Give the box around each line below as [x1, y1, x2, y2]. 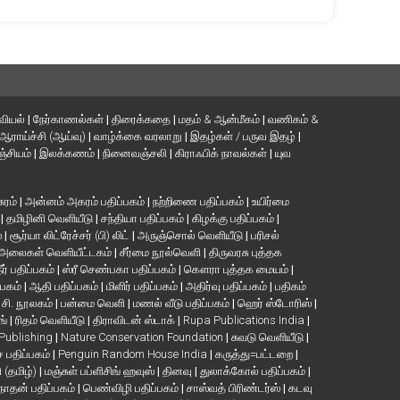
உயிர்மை [252, 195, 289, 209]
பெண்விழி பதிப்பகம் [83, 381, 181, 396]
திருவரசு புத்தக [209, 246, 282, 260]
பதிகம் [275, 279, 306, 294]
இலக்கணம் [39, 146, 97, 161]
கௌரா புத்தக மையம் [184, 262, 291, 277]
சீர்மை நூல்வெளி [120, 246, 204, 260]
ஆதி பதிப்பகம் [29, 279, 101, 294]
